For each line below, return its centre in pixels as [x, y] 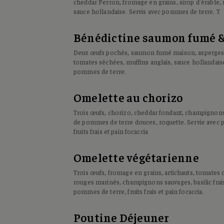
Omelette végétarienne [136, 157]
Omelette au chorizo [128, 97]
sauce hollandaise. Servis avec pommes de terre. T [147, 11]
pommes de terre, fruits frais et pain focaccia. [139, 191]
